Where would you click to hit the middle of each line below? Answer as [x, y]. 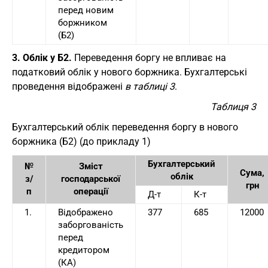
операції [91, 192]
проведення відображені [68, 87]
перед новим [86, 10]
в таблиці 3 [150, 87]
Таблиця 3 [233, 107]
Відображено [86, 213]
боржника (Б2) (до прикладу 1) [81, 142]
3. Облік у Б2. [42, 58]
